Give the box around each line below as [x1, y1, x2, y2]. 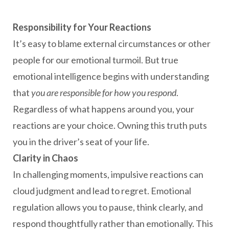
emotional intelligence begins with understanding [13, 71, 209, 82]
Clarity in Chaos [13, 152, 78, 164]
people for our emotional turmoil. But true [13, 54, 178, 65]
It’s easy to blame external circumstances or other [13, 38, 211, 49]
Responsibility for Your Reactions [13, 21, 151, 33]
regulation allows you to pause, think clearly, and [13, 201, 203, 213]
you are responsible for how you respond [31, 87, 176, 98]
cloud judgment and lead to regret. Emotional [13, 185, 191, 196]
